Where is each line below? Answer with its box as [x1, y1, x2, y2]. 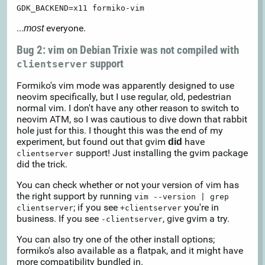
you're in [182, 201, 219, 213]
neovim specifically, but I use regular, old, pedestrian [17, 91, 231, 102]
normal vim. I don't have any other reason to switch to [17, 102, 239, 114]
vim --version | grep [134, 192, 229, 201]
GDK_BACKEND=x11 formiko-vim [17, 3, 144, 12]
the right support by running [17, 190, 134, 202]
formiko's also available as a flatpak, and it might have [17, 244, 243, 256]
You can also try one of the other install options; [17, 233, 215, 245]
